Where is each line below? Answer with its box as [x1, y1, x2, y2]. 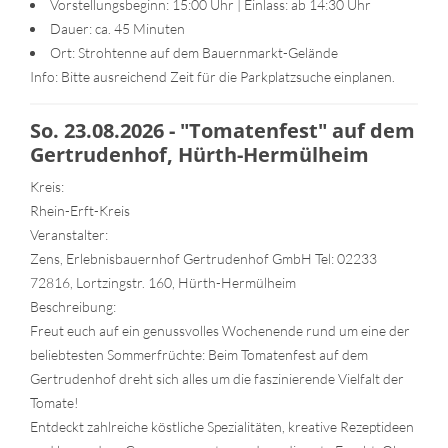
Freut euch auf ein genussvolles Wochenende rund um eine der [30, 321, 410, 339]
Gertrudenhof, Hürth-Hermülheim [30, 140, 369, 168]
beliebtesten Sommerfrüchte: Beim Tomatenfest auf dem [30, 345, 368, 363]
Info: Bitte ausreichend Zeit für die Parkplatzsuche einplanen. [30, 67, 395, 85]
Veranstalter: [30, 225, 108, 243]
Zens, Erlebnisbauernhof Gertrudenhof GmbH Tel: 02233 [30, 249, 377, 267]
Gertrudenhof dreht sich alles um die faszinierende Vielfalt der [30, 369, 404, 387]
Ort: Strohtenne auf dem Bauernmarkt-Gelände [50, 43, 338, 61]
